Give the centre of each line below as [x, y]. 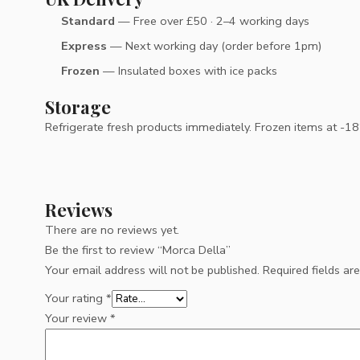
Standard [88, 21]
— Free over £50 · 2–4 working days [212, 21]
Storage [78, 107]
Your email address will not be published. [152, 270]
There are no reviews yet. [112, 230]
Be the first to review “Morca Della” [138, 250]
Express [84, 46]
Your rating [76, 299]
